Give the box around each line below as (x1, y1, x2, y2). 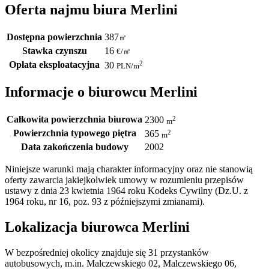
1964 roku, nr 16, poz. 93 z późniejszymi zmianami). (5, 196, 205, 207)
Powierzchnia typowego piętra (13, 128, 136, 139)
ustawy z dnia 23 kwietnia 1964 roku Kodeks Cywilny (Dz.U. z (5, 186, 248, 196)
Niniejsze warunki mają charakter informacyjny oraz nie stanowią (5, 164, 253, 175)
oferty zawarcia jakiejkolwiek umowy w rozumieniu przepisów (5, 175, 244, 186)
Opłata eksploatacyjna (9, 59, 100, 70)
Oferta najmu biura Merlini (5, 1, 178, 17)
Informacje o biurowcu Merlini (5, 84, 198, 100)
